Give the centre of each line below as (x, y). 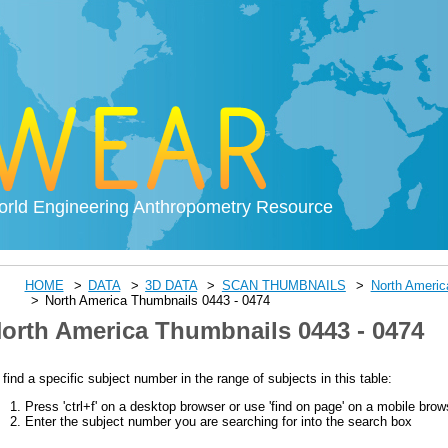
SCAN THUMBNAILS (283, 285)
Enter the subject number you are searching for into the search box (218, 421)
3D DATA (171, 285)
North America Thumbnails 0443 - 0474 (158, 300)
